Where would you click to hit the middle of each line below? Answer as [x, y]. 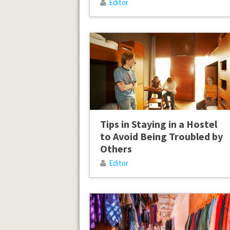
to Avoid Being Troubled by [161, 137]
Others [116, 149]
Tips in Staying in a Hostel [158, 124]
